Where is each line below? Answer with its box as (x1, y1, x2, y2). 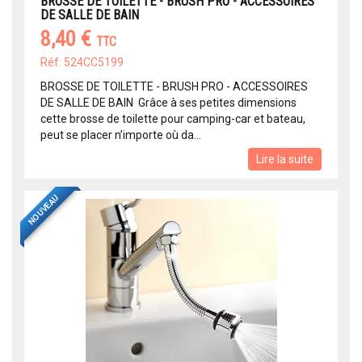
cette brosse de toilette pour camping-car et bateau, (40, 112, 305, 126)
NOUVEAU (26, 192, 61, 227)
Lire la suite (256, 153, 314, 166)
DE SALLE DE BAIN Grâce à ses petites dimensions (40, 96, 297, 110)
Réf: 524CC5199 (40, 56, 124, 69)
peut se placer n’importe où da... (40, 128, 201, 142)
